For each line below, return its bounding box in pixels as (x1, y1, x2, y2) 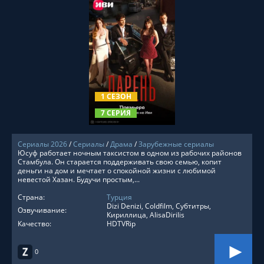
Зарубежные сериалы (138, 139, 214, 149)
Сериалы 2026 (18, 139, 67, 149)
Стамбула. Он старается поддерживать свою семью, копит (18, 157, 222, 167)
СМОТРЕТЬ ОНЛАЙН (99, 70, 165, 79)
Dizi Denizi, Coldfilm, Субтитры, (107, 201, 211, 211)
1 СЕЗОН (101, 91, 131, 101)
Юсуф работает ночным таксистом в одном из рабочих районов (18, 148, 242, 158)
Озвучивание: (18, 205, 67, 215)
